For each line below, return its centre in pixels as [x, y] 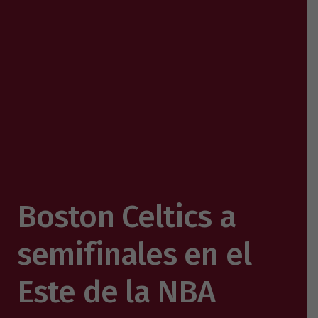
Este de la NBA [116, 291]
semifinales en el [134, 254]
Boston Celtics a [126, 216]
